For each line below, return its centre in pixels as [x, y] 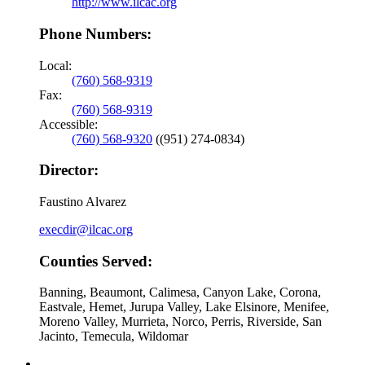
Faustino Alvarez [83, 202]
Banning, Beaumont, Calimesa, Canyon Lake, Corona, [180, 292]
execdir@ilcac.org [86, 230]
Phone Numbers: [95, 33]
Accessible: [68, 124]
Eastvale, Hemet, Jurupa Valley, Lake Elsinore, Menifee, [184, 307]
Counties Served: [96, 261]
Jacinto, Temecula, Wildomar [114, 336]
